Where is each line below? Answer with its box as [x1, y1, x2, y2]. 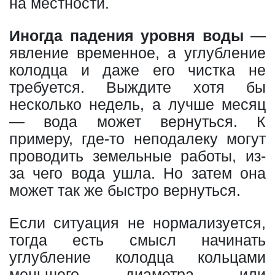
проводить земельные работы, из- [9, 147, 266, 165]
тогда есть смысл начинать [9, 231, 266, 249]
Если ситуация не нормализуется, [9, 214, 266, 231]
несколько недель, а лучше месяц [9, 96, 266, 113]
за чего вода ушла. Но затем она [9, 165, 266, 182]
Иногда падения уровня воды [9, 27, 244, 44]
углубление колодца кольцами [9, 249, 266, 266]
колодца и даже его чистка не [9, 61, 266, 79]
